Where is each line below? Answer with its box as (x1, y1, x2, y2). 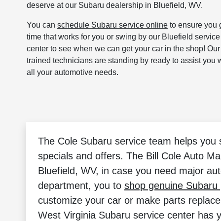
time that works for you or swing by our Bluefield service (26, 32, 220, 41)
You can (26, 20, 57, 29)
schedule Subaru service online (57, 20, 168, 29)
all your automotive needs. (26, 68, 118, 76)
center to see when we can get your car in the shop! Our (26, 44, 220, 53)
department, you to (37, 180, 124, 191)
